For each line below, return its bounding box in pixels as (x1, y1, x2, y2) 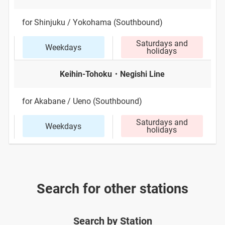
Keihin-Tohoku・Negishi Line (60, 69, 165, 79)
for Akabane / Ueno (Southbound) (22, 96, 142, 106)
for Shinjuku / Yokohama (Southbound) (22, 18, 163, 28)
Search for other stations (37, 181, 188, 197)
